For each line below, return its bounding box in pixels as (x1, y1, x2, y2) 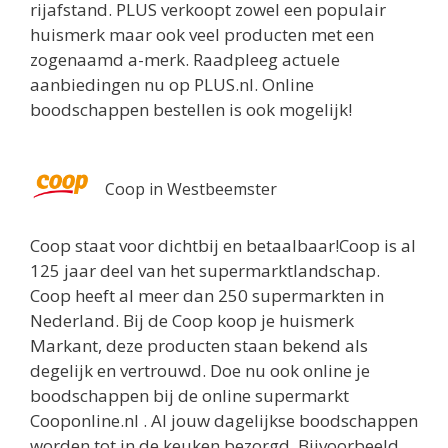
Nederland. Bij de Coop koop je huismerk (30, 309, 354, 333)
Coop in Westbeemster (105, 178, 277, 201)
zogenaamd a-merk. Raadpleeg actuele (30, 48, 340, 72)
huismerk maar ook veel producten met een (30, 23, 374, 47)
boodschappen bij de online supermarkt (30, 384, 349, 408)
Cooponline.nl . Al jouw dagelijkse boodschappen (30, 409, 418, 433)
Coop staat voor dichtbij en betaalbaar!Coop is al (30, 234, 416, 258)
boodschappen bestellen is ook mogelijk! (30, 98, 352, 122)
